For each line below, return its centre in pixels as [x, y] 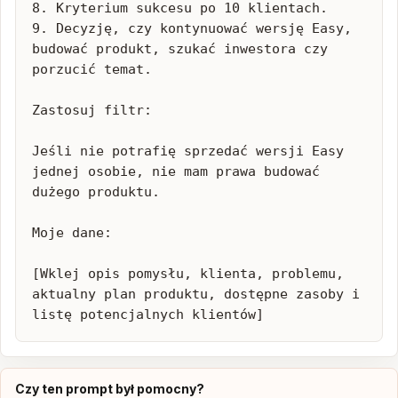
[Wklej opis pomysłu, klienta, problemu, [188, 274]
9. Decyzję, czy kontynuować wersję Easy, [192, 28]
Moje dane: [72, 233]
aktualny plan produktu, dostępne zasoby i [196, 294]
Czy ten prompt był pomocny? [110, 389]
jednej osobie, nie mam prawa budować [176, 171]
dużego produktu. [96, 192]
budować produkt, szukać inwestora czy [180, 49]
